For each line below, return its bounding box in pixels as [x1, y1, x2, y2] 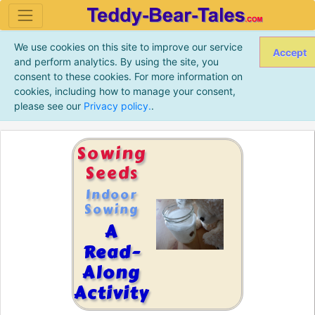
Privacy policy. [83, 99, 151, 112]
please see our [13, 99, 84, 112]
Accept [272, 46, 307, 58]
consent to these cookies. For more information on [13, 70, 243, 82]
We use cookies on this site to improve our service [13, 40, 243, 53]
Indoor [86, 186, 137, 205]
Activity [74, 280, 149, 307]
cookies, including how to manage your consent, [13, 84, 236, 97]
